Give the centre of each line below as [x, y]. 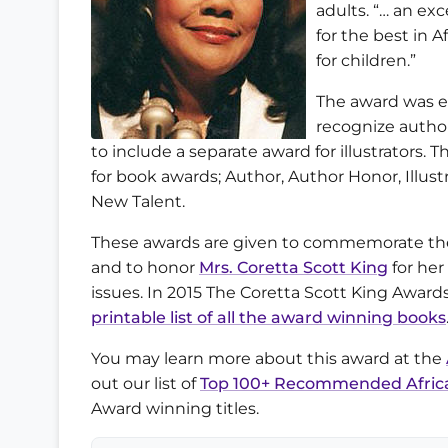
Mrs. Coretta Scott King [293, 267]
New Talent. [138, 201]
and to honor [145, 267]
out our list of [145, 383]
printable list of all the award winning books [268, 317]
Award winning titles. [175, 408]
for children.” [366, 60]
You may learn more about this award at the [268, 358]
